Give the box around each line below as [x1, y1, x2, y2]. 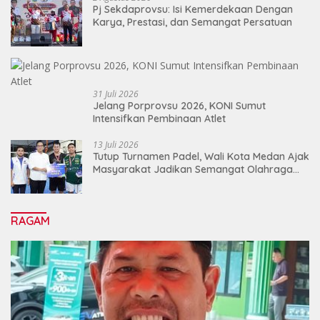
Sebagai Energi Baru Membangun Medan [93, 176, 288, 189]
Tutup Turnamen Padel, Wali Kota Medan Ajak [93, 150, 309, 164]
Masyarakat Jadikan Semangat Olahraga [93, 163, 293, 176]
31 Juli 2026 [93, 88, 139, 101]
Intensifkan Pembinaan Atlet [93, 112, 226, 126]
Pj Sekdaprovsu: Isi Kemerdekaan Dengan [93, 3, 293, 16]
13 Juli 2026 [93, 139, 139, 151]
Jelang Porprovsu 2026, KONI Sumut [93, 99, 266, 113]
